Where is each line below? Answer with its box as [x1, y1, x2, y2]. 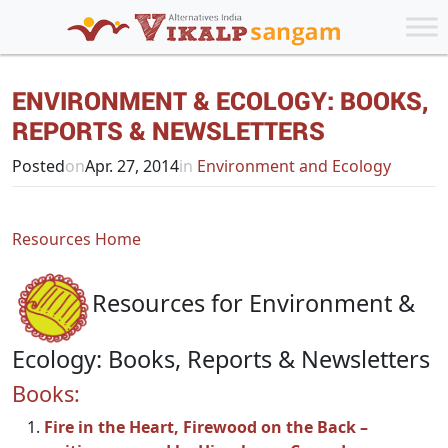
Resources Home [12, 228, 141, 250]
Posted [12, 155, 65, 177]
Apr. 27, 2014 [85, 155, 179, 177]
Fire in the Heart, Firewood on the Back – [44, 416, 368, 438]
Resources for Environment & [92, 287, 415, 320]
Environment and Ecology [193, 155, 391, 177]
